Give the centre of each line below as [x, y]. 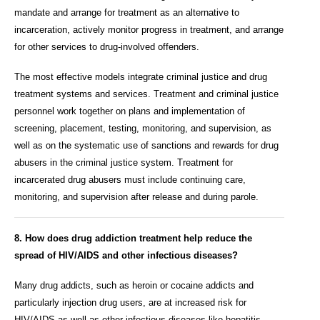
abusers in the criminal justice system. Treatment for [124, 162]
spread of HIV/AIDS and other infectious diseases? [126, 256]
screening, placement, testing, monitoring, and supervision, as [143, 128]
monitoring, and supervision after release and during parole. [136, 196]
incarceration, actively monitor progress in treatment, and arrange [149, 29]
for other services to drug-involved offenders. [107, 46]
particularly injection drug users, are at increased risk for [130, 302]
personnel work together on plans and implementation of [130, 111]
